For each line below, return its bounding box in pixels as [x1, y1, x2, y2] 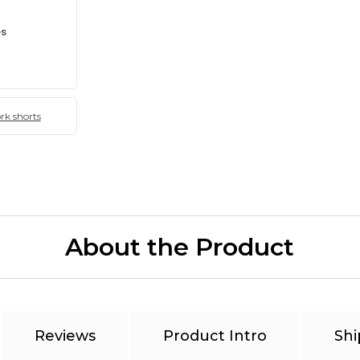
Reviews [34, 327, 96, 345]
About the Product [65, 232, 295, 262]
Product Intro [162, 327, 267, 345]
